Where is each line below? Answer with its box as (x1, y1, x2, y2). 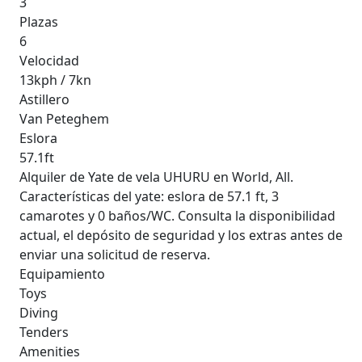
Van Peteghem (19, 110, 109, 128)
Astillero (19, 90, 69, 109)
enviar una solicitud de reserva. (19, 246, 210, 264)
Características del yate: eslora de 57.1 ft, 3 (19, 187, 279, 206)
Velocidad (19, 52, 79, 70)
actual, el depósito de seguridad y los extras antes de (19, 226, 343, 245)
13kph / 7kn (19, 71, 91, 90)
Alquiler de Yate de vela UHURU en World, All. (19, 168, 293, 187)
